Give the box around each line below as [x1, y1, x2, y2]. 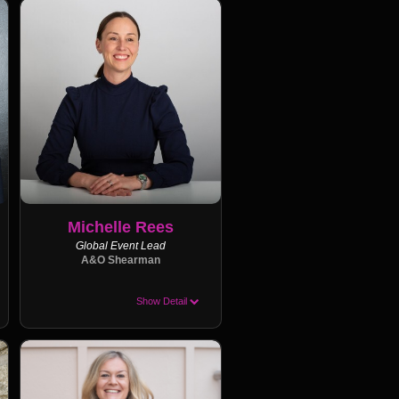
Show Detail [136, 295, 190, 306]
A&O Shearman [80, 254, 160, 265]
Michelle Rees [67, 217, 174, 236]
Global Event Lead [75, 240, 166, 251]
